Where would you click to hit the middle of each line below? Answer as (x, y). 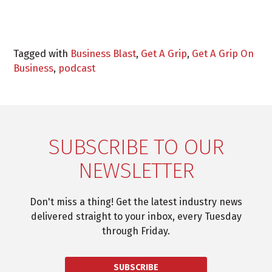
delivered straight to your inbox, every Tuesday (136, 217)
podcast (77, 68)
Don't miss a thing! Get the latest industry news (136, 202)
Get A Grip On (223, 54)
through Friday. (136, 231)
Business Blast (104, 54)
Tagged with (42, 54)
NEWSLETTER (136, 171)
